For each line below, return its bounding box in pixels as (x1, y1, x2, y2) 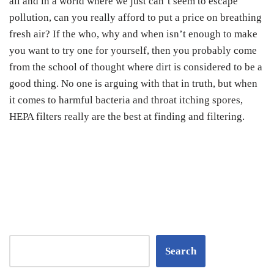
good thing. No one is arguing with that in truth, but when (9, 77, 257, 89)
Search (165, 245, 196, 257)
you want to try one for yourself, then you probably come (9, 44, 257, 56)
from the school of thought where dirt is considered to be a (9, 61, 262, 73)
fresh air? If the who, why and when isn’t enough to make (9, 28, 257, 40)
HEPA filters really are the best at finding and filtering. (9, 110, 245, 122)
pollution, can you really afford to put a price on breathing (9, 11, 262, 23)
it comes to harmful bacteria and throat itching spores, (9, 94, 243, 106)
